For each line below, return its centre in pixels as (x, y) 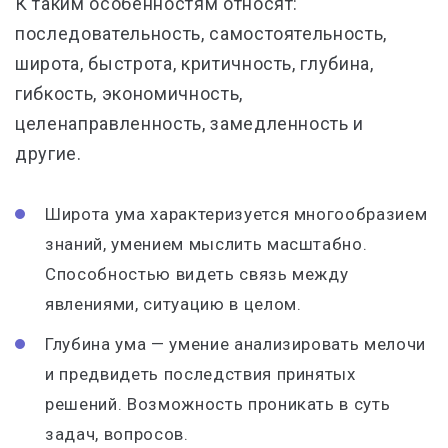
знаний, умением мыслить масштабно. (206, 244)
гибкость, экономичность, (129, 93)
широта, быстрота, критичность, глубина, (194, 63)
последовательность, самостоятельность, (201, 33)
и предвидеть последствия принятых (200, 374)
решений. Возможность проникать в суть (218, 404)
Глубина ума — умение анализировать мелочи (236, 344)
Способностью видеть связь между (197, 274)
